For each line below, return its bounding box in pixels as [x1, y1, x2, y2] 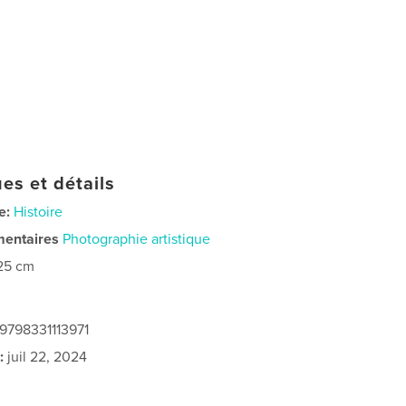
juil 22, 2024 [4, 348, 88, 366]
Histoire [14, 203, 63, 221]
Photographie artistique [63, 230, 211, 248]
